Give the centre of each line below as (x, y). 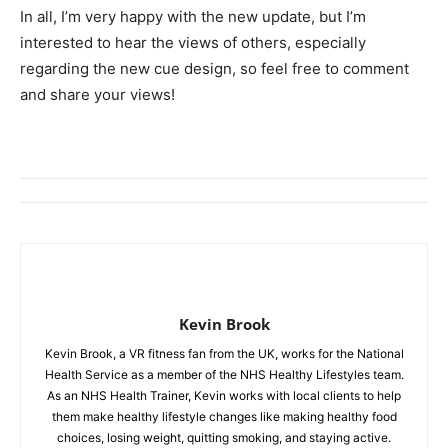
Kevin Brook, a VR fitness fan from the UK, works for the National (224, 354)
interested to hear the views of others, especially (193, 43)
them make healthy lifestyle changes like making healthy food (224, 417)
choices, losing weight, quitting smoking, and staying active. (224, 438)
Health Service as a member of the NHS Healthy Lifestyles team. (224, 375)
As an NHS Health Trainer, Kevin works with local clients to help (224, 396)
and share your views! (97, 95)
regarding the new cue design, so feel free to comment (214, 69)
